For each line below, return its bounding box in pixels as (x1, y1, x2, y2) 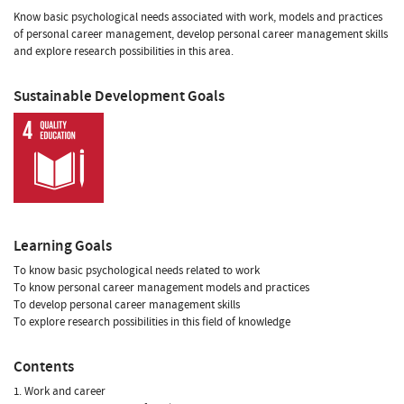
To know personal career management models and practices (14, 279, 309, 296)
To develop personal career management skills (14, 296, 240, 313)
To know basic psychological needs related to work (14, 262, 260, 279)
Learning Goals (14, 234, 112, 256)
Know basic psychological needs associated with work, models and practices (14, 8, 382, 25)
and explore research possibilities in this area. (14, 42, 234, 60)
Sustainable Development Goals (14, 85, 225, 106)
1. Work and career (14, 382, 106, 399)
